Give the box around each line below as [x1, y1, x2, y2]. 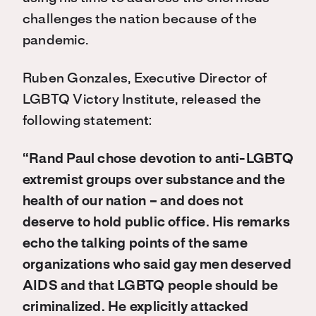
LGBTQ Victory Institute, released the [23, 94, 262, 107]
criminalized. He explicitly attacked [23, 301, 249, 314]
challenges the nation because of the [23, 13, 257, 26]
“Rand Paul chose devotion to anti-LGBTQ [23, 153, 293, 166]
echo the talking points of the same [23, 238, 248, 250]
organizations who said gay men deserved [23, 259, 291, 272]
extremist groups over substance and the [23, 174, 285, 187]
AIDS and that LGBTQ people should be [23, 280, 279, 293]
